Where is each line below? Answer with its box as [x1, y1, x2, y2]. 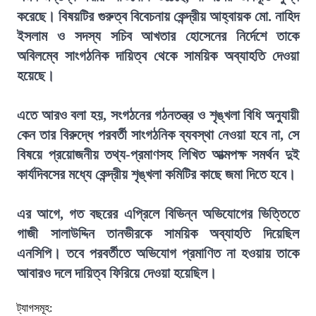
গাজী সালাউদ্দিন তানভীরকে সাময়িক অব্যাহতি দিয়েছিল [17, 226, 299, 241]
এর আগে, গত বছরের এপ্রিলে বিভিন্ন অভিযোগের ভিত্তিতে [17, 206, 299, 221]
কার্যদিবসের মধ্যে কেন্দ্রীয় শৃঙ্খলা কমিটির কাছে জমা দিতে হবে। [17, 166, 296, 182]
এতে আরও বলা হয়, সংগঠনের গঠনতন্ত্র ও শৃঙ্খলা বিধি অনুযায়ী [17, 107, 299, 123]
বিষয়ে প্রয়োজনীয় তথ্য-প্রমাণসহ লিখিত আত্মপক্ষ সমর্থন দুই [17, 147, 299, 162]
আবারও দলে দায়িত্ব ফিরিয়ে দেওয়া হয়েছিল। [17, 265, 217, 281]
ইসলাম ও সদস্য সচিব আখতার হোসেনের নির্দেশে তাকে [17, 28, 299, 44]
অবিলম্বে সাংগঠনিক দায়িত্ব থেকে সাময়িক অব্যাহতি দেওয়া [17, 48, 299, 63]
